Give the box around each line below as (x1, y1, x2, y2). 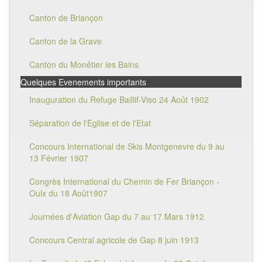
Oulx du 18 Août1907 (29, 187, 108, 199)
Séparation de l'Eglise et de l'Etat (29, 117, 151, 129)
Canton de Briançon (29, 12, 103, 23)
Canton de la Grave (29, 35, 102, 47)
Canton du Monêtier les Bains (29, 58, 139, 70)
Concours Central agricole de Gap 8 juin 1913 (29, 234, 199, 246)
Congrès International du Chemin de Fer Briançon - (29, 175, 219, 187)
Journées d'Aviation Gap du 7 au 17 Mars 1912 (29, 211, 204, 222)
